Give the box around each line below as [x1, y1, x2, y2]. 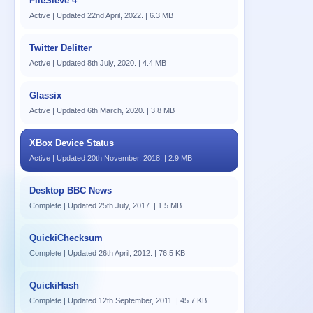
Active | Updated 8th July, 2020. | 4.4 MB [29, 59, 166, 67]
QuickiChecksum [29, 233, 103, 243]
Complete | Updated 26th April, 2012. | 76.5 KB [29, 249, 185, 257]
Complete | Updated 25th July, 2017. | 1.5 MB [29, 201, 182, 210]
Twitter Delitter [29, 43, 92, 53]
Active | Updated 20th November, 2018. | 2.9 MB [29, 154, 192, 162]
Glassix [29, 90, 61, 101]
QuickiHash [29, 280, 79, 291]
